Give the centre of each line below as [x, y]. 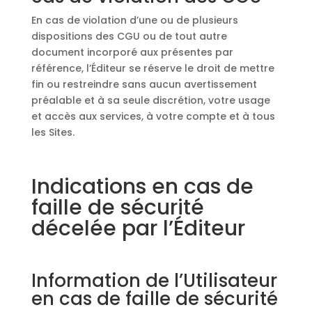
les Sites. [53, 132]
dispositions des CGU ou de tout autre [129, 36]
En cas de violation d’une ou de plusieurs [134, 20]
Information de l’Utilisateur [154, 281]
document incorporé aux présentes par [132, 52]
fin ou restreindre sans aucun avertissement [144, 84]
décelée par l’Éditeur [138, 228]
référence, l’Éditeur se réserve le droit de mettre [153, 68]
